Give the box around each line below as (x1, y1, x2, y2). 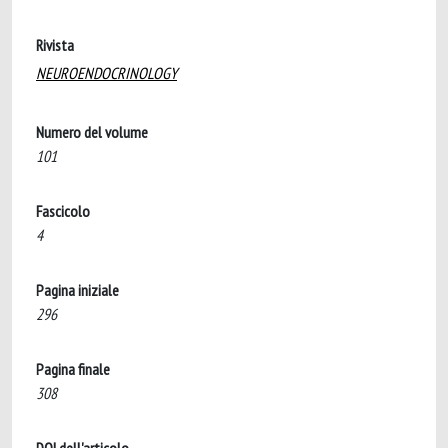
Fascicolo (36, 201, 90, 221)
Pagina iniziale (36, 280, 119, 300)
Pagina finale (36, 359, 110, 379)
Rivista (36, 35, 74, 55)
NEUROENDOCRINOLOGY (36, 63, 177, 83)
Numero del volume (36, 122, 148, 142)
